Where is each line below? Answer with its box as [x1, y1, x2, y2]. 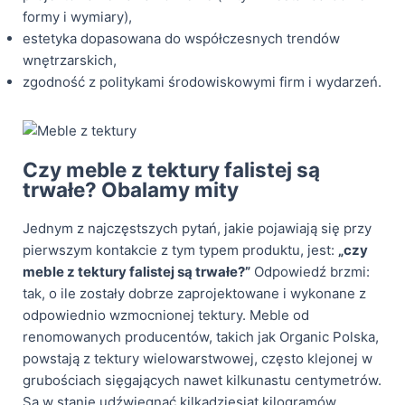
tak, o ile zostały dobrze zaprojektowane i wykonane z [23, 284, 366, 302]
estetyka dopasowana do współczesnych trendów [23, 29, 340, 47]
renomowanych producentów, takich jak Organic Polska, [23, 327, 379, 345]
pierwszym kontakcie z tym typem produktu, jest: [23, 240, 338, 259]
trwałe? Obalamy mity [23, 176, 239, 202]
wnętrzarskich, [23, 51, 117, 69]
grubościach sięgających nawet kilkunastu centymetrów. [23, 371, 381, 389]
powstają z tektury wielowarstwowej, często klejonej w [23, 349, 372, 367]
